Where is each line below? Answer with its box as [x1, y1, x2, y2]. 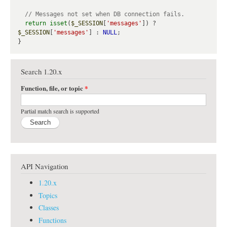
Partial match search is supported [21, 106, 99, 115]
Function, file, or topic [21, 83, 85, 93]
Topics [39, 190, 57, 200]
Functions [39, 215, 66, 225]
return [25, 20, 46, 27]
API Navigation [21, 161, 68, 171]
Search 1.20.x [21, 66, 62, 77]
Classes [39, 203, 59, 213]
